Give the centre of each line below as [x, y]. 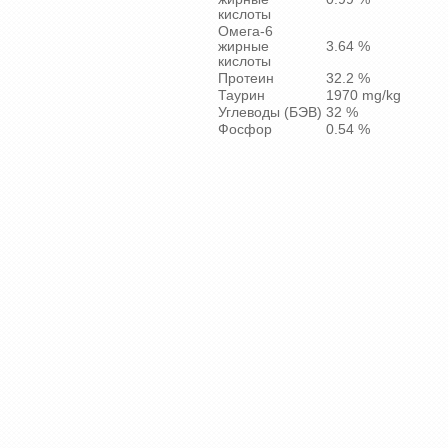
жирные [243, 47]
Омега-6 [245, 32]
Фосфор [245, 130]
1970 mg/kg [363, 96]
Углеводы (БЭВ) [270, 113]
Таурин [241, 96]
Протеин [246, 79]
